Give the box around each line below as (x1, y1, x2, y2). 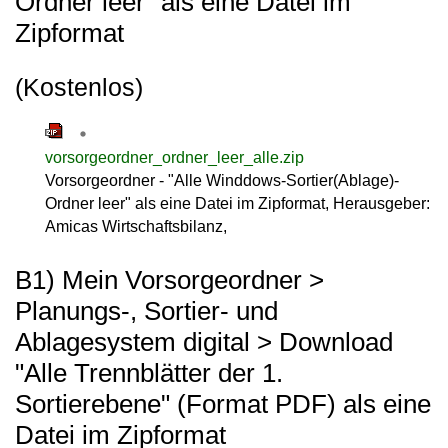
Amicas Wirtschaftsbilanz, (45, 217, 227, 235)
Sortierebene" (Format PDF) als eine (15, 389, 431, 419)
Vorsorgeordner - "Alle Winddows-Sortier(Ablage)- (45, 171, 399, 189)
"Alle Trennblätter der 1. (15, 358, 283, 388)
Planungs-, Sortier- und (15, 296, 278, 326)
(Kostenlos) (15, 73, 143, 101)
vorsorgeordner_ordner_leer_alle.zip (45, 148, 304, 166)
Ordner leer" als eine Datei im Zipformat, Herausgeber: (45, 194, 430, 212)
